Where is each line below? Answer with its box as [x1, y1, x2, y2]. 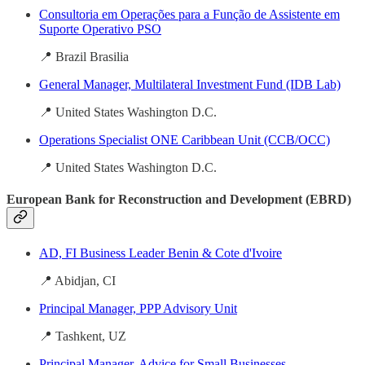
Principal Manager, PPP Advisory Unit [39, 301, 237, 316]
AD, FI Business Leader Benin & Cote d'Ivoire [39, 246, 282, 261]
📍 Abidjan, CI [39, 274, 116, 288]
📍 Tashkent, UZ [39, 329, 126, 344]
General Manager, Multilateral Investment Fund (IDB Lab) [39, 77, 341, 91]
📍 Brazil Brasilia [39, 49, 129, 64]
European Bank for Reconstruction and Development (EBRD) [7, 191, 351, 206]
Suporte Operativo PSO [39, 21, 161, 36]
